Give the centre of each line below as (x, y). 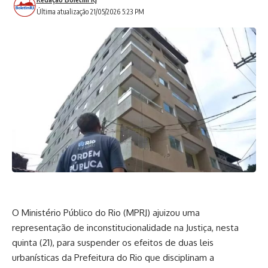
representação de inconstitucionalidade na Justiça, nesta (125, 227)
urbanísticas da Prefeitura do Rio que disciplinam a (113, 257)
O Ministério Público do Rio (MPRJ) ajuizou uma (106, 212)
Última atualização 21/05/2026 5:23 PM (90, 11)
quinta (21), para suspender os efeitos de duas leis (113, 242)
